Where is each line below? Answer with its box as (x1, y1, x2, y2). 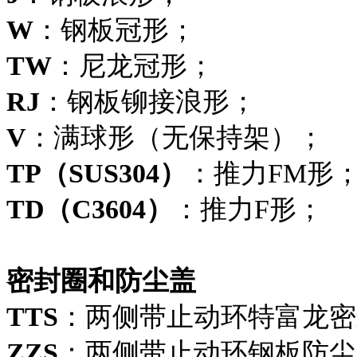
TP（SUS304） (6, 158, 186, 188)
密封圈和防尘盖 (6, 265, 196, 296)
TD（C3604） (6, 194, 173, 224)
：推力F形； (173, 194, 324, 224)
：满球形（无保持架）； (26, 122, 324, 152)
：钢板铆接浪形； (40, 86, 257, 116)
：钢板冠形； (33, 14, 196, 45)
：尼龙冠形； (52, 50, 214, 80)
